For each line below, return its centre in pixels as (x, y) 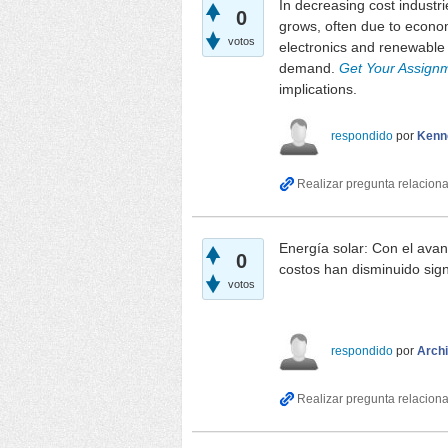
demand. (309, 68)
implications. (318, 89)
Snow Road (315, 304)
